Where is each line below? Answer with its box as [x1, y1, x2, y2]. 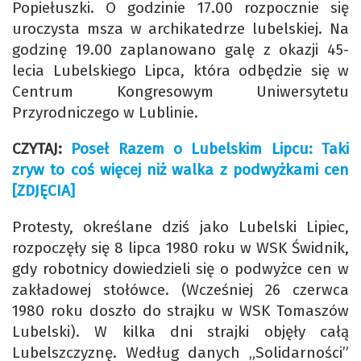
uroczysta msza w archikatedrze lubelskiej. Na [12, 19, 349, 38]
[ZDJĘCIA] [12, 180, 75, 200]
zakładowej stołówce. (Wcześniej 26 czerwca [12, 280, 349, 299]
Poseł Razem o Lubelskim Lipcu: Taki [71, 139, 350, 158]
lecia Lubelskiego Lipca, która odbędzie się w [12, 60, 349, 80]
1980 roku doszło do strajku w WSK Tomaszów [12, 301, 349, 320]
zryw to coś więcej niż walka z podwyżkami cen [12, 160, 349, 179]
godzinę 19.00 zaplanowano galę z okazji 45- [12, 39, 349, 59]
